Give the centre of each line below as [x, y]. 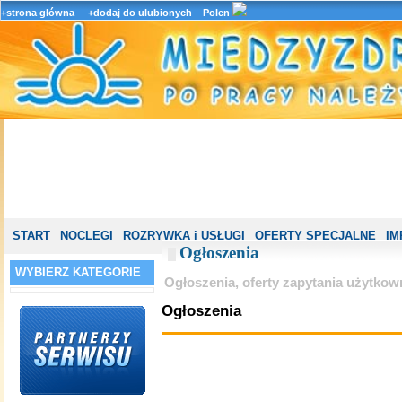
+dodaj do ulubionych [140, 13]
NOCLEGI [86, 236]
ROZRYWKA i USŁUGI [184, 236]
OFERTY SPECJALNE [315, 236]
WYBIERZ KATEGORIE [78, 272]
